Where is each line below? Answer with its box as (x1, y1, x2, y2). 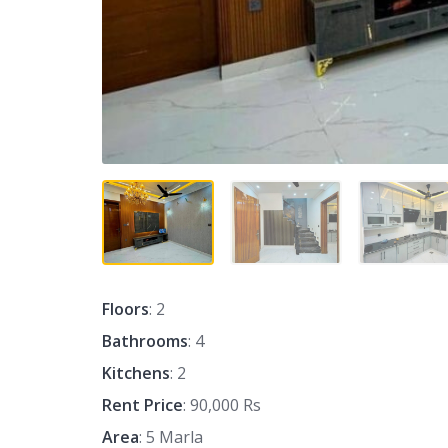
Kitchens (102, 362, 170, 385)
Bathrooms (102, 330, 188, 353)
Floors (102, 298, 149, 321)
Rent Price (102, 394, 183, 417)
